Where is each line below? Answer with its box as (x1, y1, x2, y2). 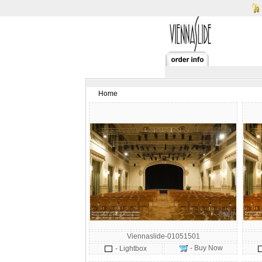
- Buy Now (188, 244, 223, 252)
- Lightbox (115, 244, 147, 253)
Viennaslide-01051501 (126, 232, 200, 240)
